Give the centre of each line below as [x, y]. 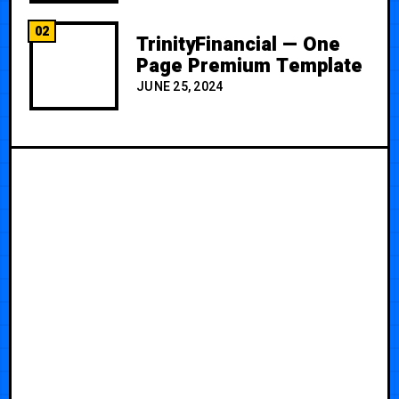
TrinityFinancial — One [238, 45]
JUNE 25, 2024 [180, 87]
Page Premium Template [249, 66]
